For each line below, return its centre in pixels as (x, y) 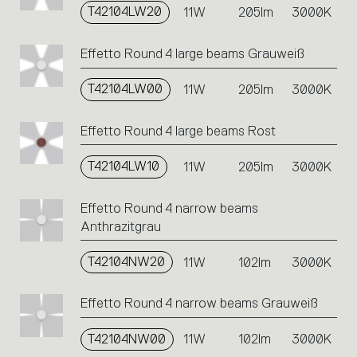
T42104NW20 (127, 261)
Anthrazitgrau (120, 226)
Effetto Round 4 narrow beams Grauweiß (199, 304)
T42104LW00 (126, 89)
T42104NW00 (127, 339)
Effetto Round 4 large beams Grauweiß (192, 54)
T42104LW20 (125, 12)
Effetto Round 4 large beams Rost (178, 131)
